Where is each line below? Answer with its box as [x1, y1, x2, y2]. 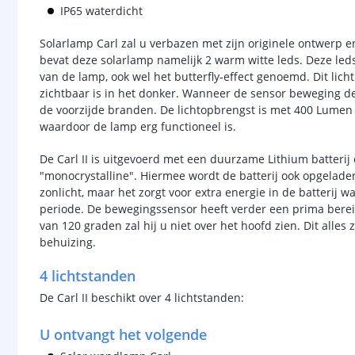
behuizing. [40, 235, 99, 250]
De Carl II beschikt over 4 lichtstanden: [40, 290, 244, 305]
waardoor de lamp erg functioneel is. [40, 119, 236, 134]
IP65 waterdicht [60, 3, 143, 18]
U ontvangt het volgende [40, 325, 207, 344]
